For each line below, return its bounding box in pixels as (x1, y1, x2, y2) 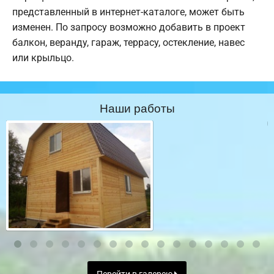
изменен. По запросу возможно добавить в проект (12, 21, 245, 34)
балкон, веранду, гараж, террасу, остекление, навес (12, 37, 245, 49)
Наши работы (99, 99, 175, 116)
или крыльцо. (12, 52, 74, 64)
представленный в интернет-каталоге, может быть (12, 6, 245, 18)
